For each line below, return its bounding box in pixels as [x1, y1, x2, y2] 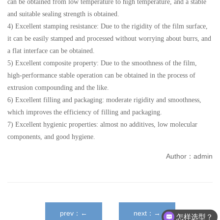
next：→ [133, 209, 161, 217]
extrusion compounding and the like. [7, 84, 109, 91]
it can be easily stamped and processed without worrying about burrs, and [7, 35, 211, 42]
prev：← [59, 209, 87, 217]
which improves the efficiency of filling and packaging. [7, 109, 162, 116]
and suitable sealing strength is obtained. [7, 10, 119, 18]
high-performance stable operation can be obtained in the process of [7, 72, 195, 79]
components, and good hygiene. [7, 133, 95, 140]
